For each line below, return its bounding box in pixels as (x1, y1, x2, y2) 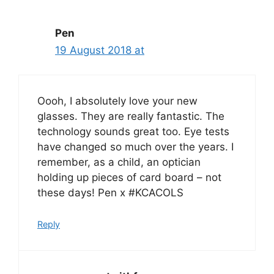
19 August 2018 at (55, 43, 144, 56)
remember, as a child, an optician (37, 156, 201, 169)
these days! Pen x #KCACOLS (37, 187, 183, 199)
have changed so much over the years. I (37, 141, 234, 154)
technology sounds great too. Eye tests (37, 125, 229, 138)
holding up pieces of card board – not (37, 171, 221, 184)
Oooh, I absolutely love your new (37, 95, 198, 108)
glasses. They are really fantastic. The (37, 110, 224, 123)
